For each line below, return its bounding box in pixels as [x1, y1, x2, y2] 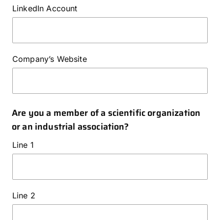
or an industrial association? [12, 120, 129, 134]
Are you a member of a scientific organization [12, 106, 201, 120]
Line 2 [12, 191, 35, 201]
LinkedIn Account [12, 3, 78, 14]
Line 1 [12, 140, 34, 150]
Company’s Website [12, 54, 87, 64]
